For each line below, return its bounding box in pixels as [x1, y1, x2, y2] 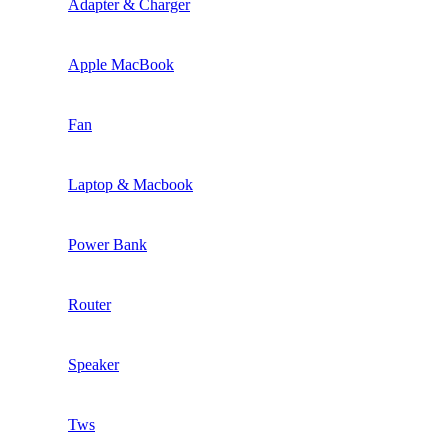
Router [68, 296, 111, 314]
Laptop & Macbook [68, 176, 193, 194]
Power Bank [68, 236, 147, 254]
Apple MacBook [68, 56, 174, 74]
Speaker [68, 356, 119, 374]
